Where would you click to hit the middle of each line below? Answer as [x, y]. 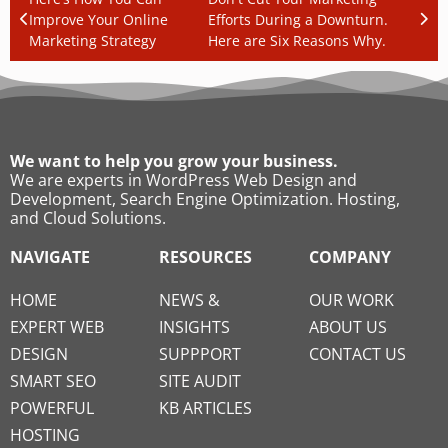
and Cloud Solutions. [88, 217]
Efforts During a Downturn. [298, 19]
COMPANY [349, 256]
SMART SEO [53, 380]
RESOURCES [206, 256]
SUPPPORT [200, 353]
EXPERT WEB [57, 326]
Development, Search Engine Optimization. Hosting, [205, 198]
